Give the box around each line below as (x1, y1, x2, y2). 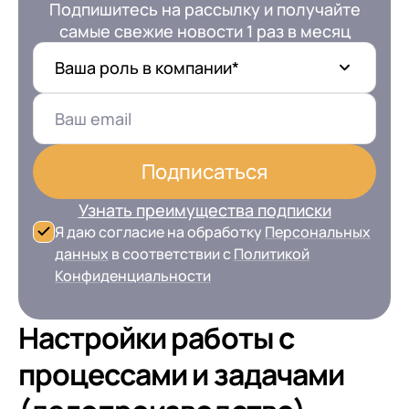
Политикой (234, 243, 309, 264)
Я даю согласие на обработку (55, 221, 265, 242)
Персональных (265, 221, 371, 242)
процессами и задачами (18, 353, 344, 394)
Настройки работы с (18, 317, 294, 358)
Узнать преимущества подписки (78, 198, 331, 221)
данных (55, 243, 109, 264)
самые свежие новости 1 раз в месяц (58, 19, 351, 42)
